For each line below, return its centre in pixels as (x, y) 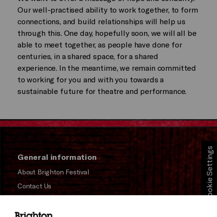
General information (57, 157)
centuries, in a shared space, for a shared (88, 56)
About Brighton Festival (53, 171)
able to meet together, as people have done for (100, 44)
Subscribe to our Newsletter (60, 200)
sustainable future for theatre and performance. (102, 91)
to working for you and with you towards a (91, 79)
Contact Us (34, 186)
